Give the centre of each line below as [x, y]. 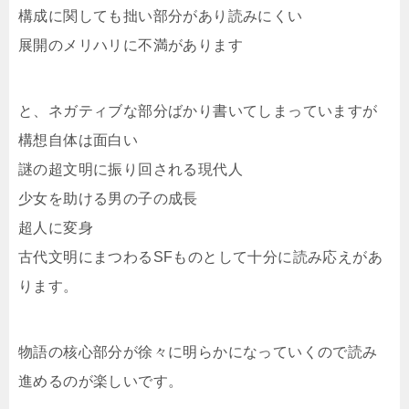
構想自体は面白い [79, 140]
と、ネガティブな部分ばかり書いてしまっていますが [198, 110]
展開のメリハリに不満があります [131, 45]
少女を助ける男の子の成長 [108, 198]
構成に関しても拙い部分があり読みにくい [161, 16]
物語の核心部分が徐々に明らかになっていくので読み [198, 351]
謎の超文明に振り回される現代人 [131, 169]
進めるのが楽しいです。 [101, 381]
